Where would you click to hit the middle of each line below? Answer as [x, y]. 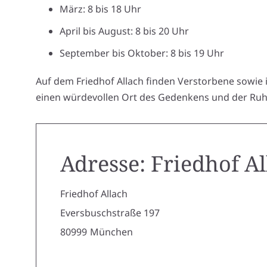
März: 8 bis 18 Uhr [100, 9]
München [111, 232]
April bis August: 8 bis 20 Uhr [124, 31]
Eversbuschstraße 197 [110, 213]
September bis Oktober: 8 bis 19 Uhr [142, 53]
